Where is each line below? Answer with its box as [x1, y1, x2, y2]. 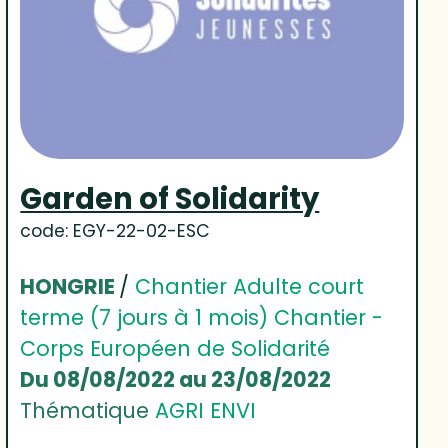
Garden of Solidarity [20, 178, 320, 220]
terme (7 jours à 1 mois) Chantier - [20, 303, 384, 333]
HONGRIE [20, 272, 120, 302]
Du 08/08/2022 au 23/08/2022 [20, 365, 332, 395]
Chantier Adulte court [135, 272, 365, 302]
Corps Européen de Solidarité [20, 334, 331, 364]
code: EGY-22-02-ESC [20, 219, 211, 244]
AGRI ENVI [155, 396, 257, 426]
